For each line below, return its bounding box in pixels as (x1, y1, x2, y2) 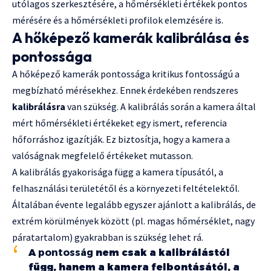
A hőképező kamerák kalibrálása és (12, 28, 249, 47)
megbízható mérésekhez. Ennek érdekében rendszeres (12, 84, 238, 97)
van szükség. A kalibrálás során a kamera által (65, 100, 256, 113)
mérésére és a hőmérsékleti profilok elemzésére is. (12, 14, 223, 27)
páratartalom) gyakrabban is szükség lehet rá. (12, 231, 203, 244)
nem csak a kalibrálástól (93, 247, 230, 259)
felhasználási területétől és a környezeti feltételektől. (12, 182, 240, 195)
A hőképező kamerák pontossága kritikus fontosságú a (12, 68, 240, 80)
